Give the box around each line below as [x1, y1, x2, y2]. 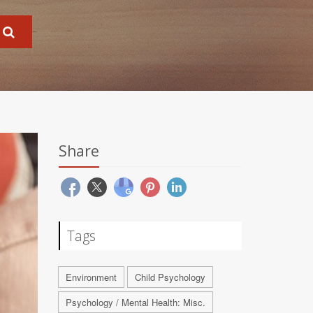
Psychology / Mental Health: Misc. [65, 296, 205, 309]
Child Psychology [134, 270, 205, 284]
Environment [65, 270, 117, 284]
